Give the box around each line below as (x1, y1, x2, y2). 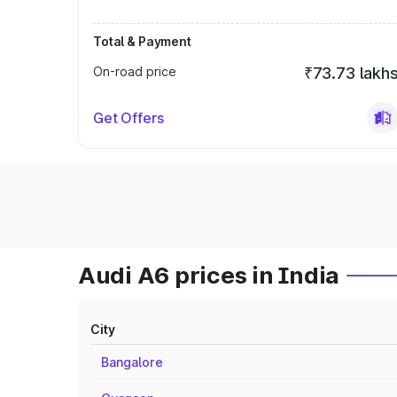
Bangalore (101, 354, 163, 370)
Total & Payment (93, 34, 191, 49)
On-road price (93, 64, 176, 79)
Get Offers (93, 109, 164, 127)
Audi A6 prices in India (78, 261, 340, 289)
